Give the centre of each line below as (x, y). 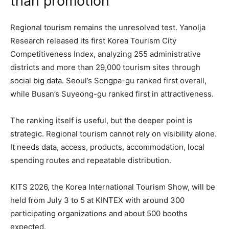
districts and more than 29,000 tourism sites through (105, 67)
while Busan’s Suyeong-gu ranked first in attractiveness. (112, 94)
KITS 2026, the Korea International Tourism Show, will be (113, 187)
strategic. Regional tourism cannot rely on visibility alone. (113, 134)
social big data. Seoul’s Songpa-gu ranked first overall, (108, 81)
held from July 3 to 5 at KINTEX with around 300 (97, 200)
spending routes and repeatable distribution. (91, 161)
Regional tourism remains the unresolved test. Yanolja (108, 28)
